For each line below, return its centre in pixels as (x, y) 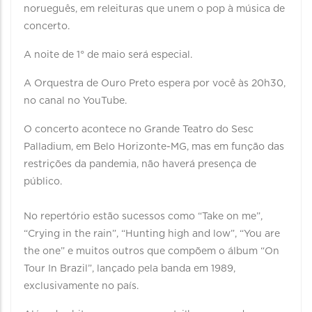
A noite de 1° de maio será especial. (108, 55)
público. (43, 182)
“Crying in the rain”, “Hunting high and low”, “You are (152, 234)
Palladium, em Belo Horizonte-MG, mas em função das (154, 147)
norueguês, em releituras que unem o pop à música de (154, 9)
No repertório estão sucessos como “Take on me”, (143, 217)
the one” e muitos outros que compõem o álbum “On (151, 251)
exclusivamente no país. (81, 286)
